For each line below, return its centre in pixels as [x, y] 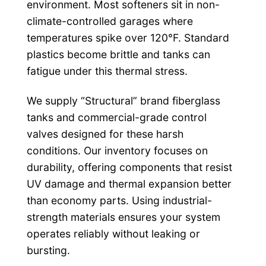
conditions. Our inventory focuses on [117, 150]
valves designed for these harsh [105, 134]
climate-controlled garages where [110, 21]
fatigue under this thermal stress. [107, 71]
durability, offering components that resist [129, 167]
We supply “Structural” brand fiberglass [123, 100]
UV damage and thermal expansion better [129, 183]
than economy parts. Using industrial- [119, 200]
